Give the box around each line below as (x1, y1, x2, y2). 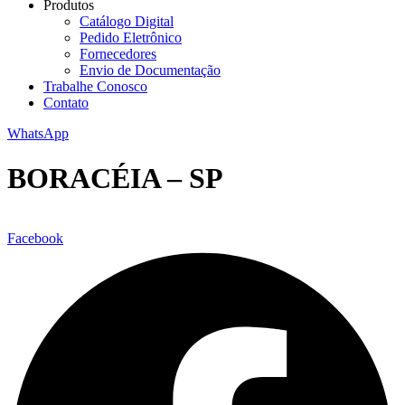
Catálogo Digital (80, 14, 174, 30)
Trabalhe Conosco (43, 79, 147, 95)
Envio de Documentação (80, 62, 221, 79)
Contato (43, 95, 89, 111)
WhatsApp (7, 126, 69, 142)
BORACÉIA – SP (7, 161, 223, 194)
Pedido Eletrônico (80, 30, 182, 46)
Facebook (7, 231, 63, 247)
